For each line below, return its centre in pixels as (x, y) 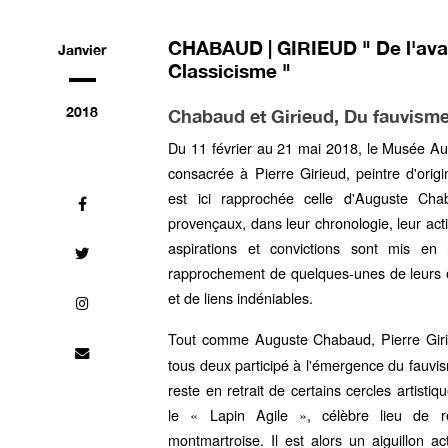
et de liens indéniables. (241, 297)
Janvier (82, 49)
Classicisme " (230, 70)
